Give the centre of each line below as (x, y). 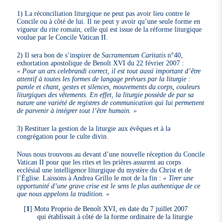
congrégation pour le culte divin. (63, 136)
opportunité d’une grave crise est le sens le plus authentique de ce (109, 186)
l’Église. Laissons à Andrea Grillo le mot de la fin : (90, 178)
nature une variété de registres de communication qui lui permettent (111, 102)
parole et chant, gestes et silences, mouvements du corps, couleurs (109, 86)
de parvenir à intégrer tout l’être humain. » (77, 110)
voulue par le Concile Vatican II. (63, 37)
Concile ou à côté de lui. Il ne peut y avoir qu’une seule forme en (109, 21)
